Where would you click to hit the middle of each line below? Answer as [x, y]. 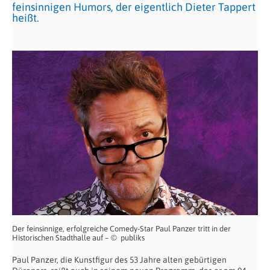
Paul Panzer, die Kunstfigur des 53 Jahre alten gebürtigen [119, 259]
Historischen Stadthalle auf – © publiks [78, 237]
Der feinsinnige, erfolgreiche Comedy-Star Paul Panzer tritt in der [121, 228]
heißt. [26, 18]
